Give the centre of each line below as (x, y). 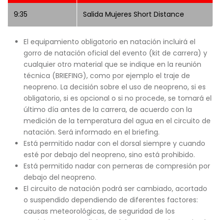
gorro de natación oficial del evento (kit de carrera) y (115, 53)
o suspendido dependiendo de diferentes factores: (110, 200)
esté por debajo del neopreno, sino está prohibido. (109, 155)
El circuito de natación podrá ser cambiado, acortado (115, 189)
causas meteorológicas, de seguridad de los (99, 211)
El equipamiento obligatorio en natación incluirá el (109, 42)
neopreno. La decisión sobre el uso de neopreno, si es (114, 87)
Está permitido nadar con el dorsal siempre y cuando (114, 143)
